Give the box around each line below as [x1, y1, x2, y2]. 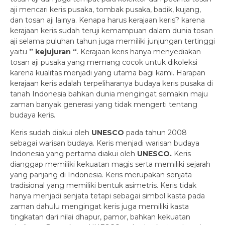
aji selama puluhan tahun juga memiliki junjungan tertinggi [10, 36, 215, 46]
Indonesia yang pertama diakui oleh [10, 149, 137, 158]
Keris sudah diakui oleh [10, 128, 91, 137]
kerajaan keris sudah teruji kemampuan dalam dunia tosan [10, 26, 213, 35]
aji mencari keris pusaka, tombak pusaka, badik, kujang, [10, 5, 201, 14]
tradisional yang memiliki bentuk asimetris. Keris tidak [10, 180, 196, 190]
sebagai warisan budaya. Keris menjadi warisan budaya [10, 138, 199, 148]
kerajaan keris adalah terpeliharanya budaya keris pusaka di [10, 78, 213, 88]
